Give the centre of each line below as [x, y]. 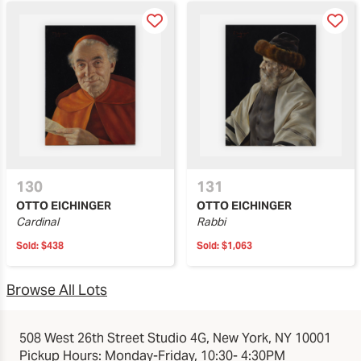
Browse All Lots [57, 290]
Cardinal [37, 222]
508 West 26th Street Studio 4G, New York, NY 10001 [175, 338]
